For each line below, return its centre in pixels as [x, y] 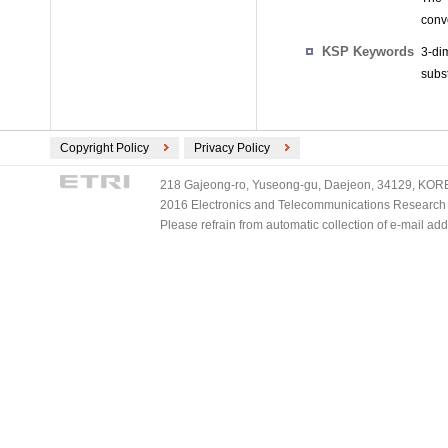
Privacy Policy [232, 148]
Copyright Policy [104, 148]
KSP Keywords [368, 51]
